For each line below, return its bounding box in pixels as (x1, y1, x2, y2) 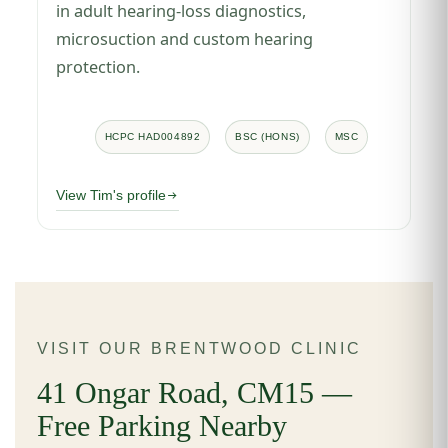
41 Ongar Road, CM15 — (37, 376, 353, 409)
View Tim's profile (56, 187, 167, 203)
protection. (56, 55, 141, 78)
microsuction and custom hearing (56, 27, 314, 50)
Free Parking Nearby (37, 409, 288, 442)
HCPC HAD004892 (104, 130, 201, 142)
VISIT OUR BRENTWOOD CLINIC (37, 338, 362, 357)
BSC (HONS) (235, 130, 300, 142)
